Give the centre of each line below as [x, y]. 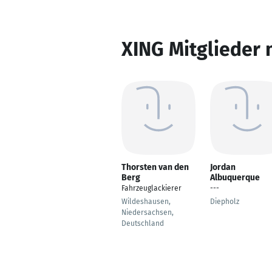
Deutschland [143, 223]
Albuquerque [235, 178]
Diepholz [225, 202]
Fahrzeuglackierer [151, 188]
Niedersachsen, [148, 212]
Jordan [223, 167]
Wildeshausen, [146, 202]
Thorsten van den [155, 167]
